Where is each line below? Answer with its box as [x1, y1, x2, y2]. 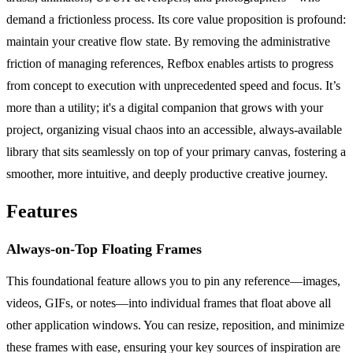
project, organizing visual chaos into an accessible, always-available [6, 123, 342, 137]
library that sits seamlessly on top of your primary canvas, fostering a [6, 145, 346, 159]
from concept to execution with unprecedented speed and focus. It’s [6, 79, 340, 93]
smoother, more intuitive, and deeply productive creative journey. [6, 167, 328, 181]
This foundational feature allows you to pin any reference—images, [6, 274, 340, 288]
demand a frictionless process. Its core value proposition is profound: [6, 13, 346, 27]
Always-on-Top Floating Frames [6, 241, 202, 258]
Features [6, 201, 77, 222]
